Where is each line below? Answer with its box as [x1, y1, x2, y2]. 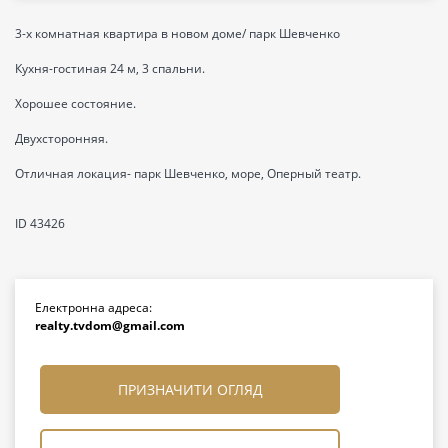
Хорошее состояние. [15, 94, 136, 112]
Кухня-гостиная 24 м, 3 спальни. [15, 59, 205, 77]
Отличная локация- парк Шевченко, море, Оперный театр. [15, 164, 361, 182]
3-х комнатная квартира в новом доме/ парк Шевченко [15, 24, 340, 42]
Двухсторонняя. [15, 129, 108, 147]
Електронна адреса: [35, 298, 152, 316]
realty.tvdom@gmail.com [35, 316, 185, 334]
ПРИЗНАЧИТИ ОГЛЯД [117, 379, 263, 399]
